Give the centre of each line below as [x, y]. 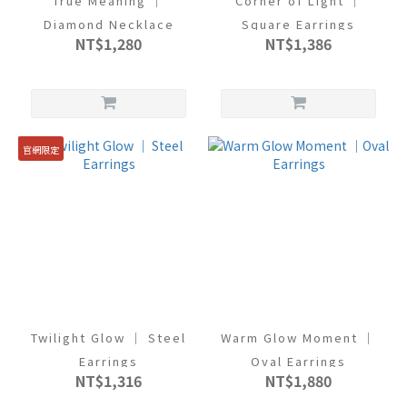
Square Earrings [298, 24]
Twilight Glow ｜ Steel [109, 338]
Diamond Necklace [109, 24]
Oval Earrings [298, 361]
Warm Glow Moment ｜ [292, 338]
